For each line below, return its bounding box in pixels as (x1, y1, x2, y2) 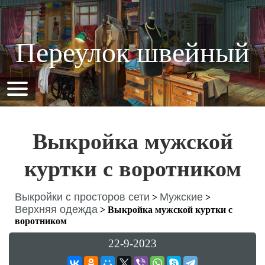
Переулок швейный (15, 37, 250, 68)
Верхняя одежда (15, 203, 98, 215)
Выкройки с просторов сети (15, 191, 150, 203)
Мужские (160, 191, 203, 203)
